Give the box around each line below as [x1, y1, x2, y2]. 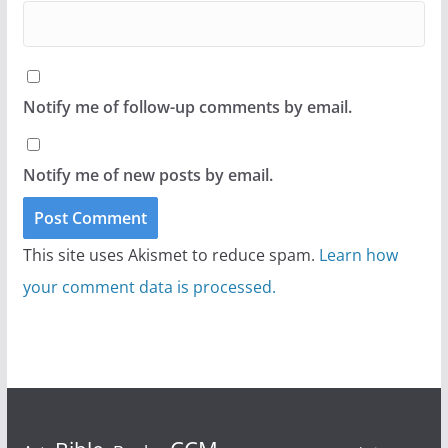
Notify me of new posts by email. [22, 164, 273, 187]
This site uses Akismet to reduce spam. [22, 244, 319, 267]
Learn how [318, 244, 398, 267]
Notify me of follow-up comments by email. [22, 96, 352, 119]
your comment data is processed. [22, 276, 276, 299]
